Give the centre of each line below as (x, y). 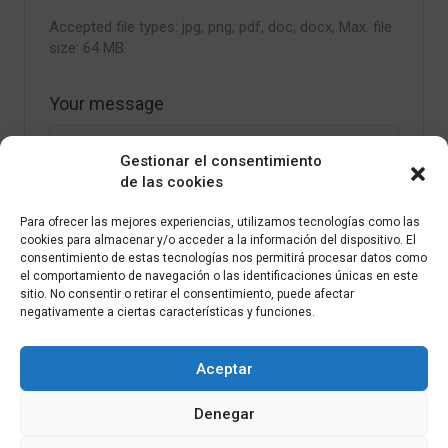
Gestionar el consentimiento (221, 161)
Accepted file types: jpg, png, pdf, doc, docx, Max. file (220, 26)
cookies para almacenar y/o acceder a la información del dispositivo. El (218, 240)
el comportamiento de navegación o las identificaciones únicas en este (219, 276)
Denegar (224, 413)
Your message (106, 103)
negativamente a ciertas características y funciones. (167, 312)
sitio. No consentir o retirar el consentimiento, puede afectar (187, 294)
